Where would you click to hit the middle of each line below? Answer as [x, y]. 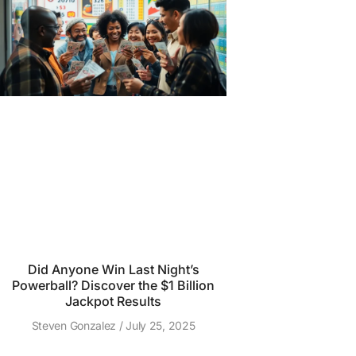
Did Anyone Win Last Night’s [113, 269]
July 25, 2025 [159, 325]
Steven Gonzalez [75, 325]
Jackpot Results [113, 301]
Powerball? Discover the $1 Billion [113, 285]
